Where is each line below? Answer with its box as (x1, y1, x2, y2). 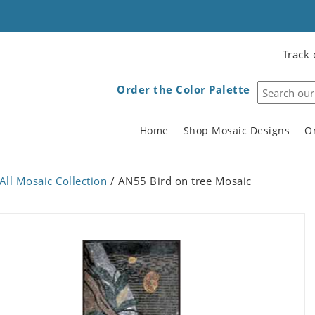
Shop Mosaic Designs (183, 124, 290, 137)
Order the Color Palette (117, 82, 250, 96)
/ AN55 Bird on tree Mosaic (107, 174, 252, 188)
